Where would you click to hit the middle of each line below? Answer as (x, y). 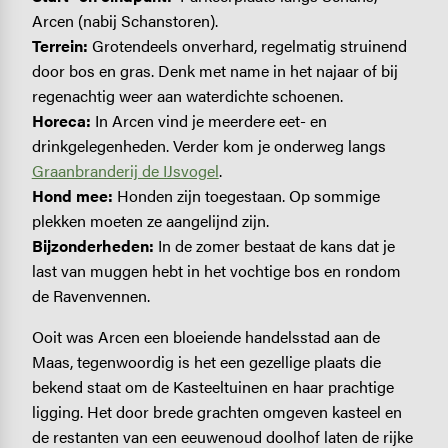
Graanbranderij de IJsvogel (125, 170)
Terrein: (59, 45)
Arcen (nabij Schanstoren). (124, 20)
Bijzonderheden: (94, 245)
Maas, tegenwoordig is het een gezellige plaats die (206, 361)
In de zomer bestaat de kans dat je (276, 245)
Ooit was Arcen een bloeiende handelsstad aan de (205, 336)
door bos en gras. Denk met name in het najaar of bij (214, 70)
